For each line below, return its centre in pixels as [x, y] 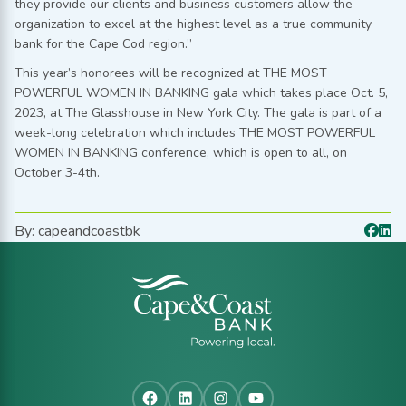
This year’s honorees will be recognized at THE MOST [171, 72]
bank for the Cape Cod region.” [103, 43]
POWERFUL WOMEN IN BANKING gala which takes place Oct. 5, [201, 92]
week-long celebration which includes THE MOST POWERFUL [195, 132]
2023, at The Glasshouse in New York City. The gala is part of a [198, 112]
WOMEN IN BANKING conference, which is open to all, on [181, 152]
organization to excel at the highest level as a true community [193, 24]
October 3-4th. [57, 172]
